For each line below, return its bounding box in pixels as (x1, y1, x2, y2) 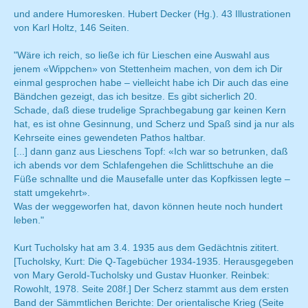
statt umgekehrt (14, 187, 82, 199)
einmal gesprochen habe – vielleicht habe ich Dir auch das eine (14, 77, 289, 89)
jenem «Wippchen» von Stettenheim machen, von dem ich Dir (14, 63, 283, 75)
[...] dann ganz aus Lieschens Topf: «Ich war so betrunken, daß (14, 146, 288, 157)
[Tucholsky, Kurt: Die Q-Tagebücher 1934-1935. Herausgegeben (14, 256, 294, 267)
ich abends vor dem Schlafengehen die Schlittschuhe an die (14, 159, 274, 171)
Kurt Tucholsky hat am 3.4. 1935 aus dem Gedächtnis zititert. (14, 242, 279, 254)
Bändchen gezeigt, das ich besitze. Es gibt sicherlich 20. (14, 91, 257, 102)
